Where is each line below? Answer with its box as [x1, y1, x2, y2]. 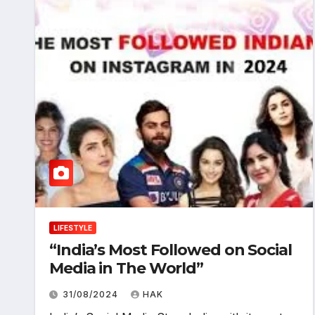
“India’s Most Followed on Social [49, 240, 292, 259]
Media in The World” [49, 259, 204, 278]
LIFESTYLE [53, 224, 92, 232]
